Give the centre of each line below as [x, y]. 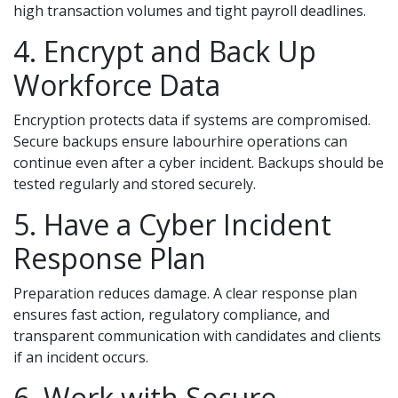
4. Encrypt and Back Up [165, 51]
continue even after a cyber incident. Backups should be [199, 163]
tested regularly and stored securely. [135, 184]
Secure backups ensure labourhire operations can [180, 141]
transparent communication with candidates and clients [197, 336]
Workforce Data [117, 85]
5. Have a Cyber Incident [172, 224]
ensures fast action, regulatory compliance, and [171, 314]
